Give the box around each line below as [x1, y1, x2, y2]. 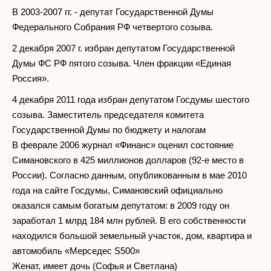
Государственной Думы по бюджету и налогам [12, 124, 206, 135]
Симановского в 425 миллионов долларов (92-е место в [12, 154, 244, 165]
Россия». [12, 73, 49, 83]
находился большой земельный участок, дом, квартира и [12, 230, 252, 241]
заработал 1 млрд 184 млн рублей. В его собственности [12, 215, 246, 226]
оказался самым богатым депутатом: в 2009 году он [12, 200, 229, 211]
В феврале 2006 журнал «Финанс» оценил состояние [12, 139, 233, 150]
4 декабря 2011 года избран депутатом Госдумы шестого [12, 94, 249, 105]
